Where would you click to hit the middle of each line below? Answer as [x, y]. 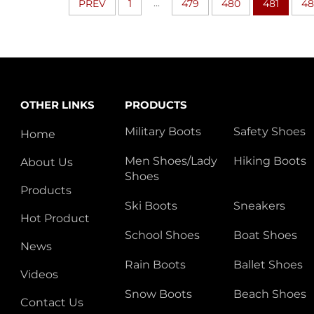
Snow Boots [158, 294]
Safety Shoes [269, 131]
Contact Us [52, 302]
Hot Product [55, 218]
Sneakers [259, 205]
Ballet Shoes [268, 264]
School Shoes [162, 235]
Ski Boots [151, 205]
